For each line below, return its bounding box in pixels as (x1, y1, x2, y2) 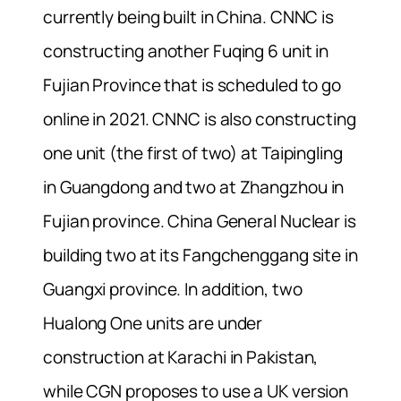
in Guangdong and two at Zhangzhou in (43, 175, 345, 200)
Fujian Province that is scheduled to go (43, 73, 342, 98)
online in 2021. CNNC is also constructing (43, 107, 356, 132)
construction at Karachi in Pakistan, (43, 346, 319, 370)
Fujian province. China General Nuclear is (43, 209, 356, 234)
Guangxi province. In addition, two (43, 277, 303, 302)
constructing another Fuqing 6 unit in (43, 39, 329, 64)
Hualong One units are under (43, 311, 263, 336)
